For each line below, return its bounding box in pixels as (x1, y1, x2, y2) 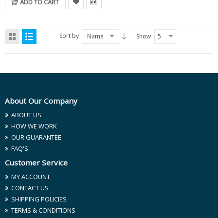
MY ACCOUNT (11, 172, 50, 181)
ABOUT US (11, 110, 41, 119)
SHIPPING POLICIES (11, 195, 67, 203)
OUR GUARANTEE (11, 133, 61, 142)
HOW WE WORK (11, 122, 57, 130)
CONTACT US (11, 183, 49, 192)
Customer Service (5, 158, 68, 167)
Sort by (59, 32, 79, 40)
